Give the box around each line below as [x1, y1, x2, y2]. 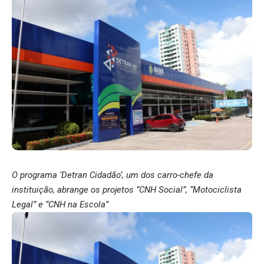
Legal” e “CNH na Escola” [12, 199, 108, 210]
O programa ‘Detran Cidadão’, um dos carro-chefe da [12, 170, 213, 181]
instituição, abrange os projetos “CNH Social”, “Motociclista [12, 184, 242, 196]
